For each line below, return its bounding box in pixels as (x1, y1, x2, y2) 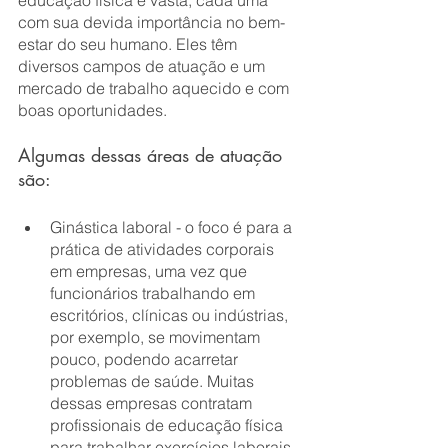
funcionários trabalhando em (50, 283, 259, 304)
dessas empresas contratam (50, 393, 256, 414)
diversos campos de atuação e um (18, 56, 269, 77)
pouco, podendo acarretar (50, 349, 242, 370)
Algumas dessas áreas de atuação (18, 143, 288, 168)
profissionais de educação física (50, 415, 287, 436)
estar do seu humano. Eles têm (18, 34, 241, 55)
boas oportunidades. (18, 100, 171, 121)
